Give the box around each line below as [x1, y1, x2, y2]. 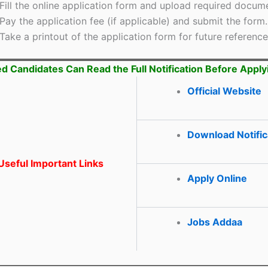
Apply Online [187, 172, 247, 184]
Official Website [187, 84, 261, 97]
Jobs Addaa [187, 215, 242, 228]
